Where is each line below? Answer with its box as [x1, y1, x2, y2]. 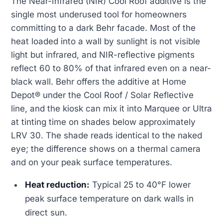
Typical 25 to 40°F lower [90, 180, 191, 190]
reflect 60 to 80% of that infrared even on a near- [11, 63, 211, 74]
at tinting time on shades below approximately [11, 117, 196, 127]
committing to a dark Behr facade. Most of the [11, 23, 196, 33]
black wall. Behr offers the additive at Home [11, 77, 186, 87]
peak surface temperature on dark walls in [25, 194, 194, 204]
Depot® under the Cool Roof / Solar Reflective [11, 90, 194, 101]
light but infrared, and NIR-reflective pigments [11, 50, 195, 60]
